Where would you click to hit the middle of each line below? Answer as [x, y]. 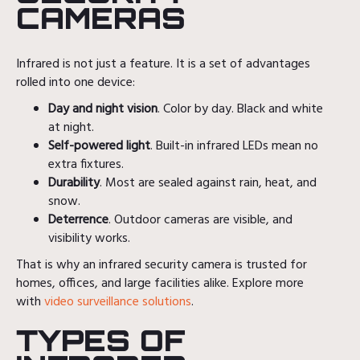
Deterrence [78, 220]
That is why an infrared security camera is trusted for [162, 265]
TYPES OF [100, 340]
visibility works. [89, 238]
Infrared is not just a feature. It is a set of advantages [163, 64]
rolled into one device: [76, 82]
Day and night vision [103, 109]
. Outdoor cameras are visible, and [200, 220]
